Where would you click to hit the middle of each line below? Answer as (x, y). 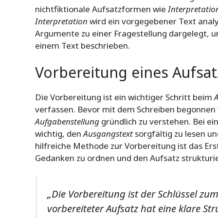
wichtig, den (59, 134)
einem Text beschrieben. (82, 45)
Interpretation (61, 21)
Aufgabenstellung (67, 122)
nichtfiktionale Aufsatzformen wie (101, 9)
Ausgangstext (108, 134)
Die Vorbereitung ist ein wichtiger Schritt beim (125, 97)
